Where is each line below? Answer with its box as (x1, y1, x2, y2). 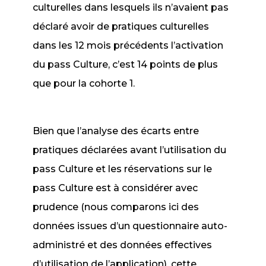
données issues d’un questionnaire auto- (33, 220, 228, 232)
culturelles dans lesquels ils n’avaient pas (33, 2, 229, 13)
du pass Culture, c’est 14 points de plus (33, 59, 218, 70)
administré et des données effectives (33, 239, 213, 251)
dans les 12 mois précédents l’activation (33, 40, 224, 51)
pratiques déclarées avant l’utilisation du (33, 144, 227, 156)
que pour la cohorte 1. (33, 78, 135, 89)
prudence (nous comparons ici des (33, 201, 199, 213)
